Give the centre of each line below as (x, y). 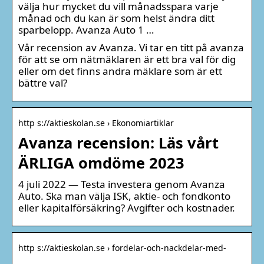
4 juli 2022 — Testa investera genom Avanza (122, 184)
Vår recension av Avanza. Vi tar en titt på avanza (131, 47)
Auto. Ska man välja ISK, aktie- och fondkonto (124, 196)
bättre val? (43, 82)
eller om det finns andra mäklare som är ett (120, 71)
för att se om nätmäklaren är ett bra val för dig (127, 59)
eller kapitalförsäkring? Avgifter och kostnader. (127, 207)
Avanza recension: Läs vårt (118, 142)
